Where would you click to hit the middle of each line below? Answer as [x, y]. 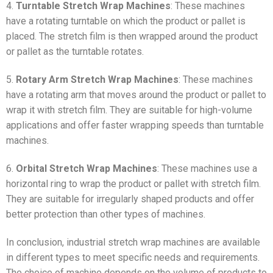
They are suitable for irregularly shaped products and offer [130, 199]
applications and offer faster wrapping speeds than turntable [135, 126]
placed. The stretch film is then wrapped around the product [132, 37]
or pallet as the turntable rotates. [75, 52]
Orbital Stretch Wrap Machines [87, 168]
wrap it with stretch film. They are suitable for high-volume [129, 110]
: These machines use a [207, 168]
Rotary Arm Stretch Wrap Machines [97, 80]
